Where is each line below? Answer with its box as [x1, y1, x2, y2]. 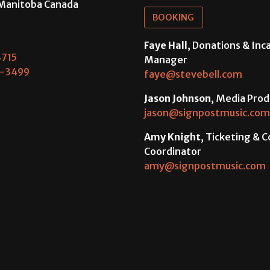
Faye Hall [144, 39, 187, 51]
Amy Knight [144, 130, 201, 143]
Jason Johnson [144, 92, 211, 104]
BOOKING [152, 12, 195, 24]
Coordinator [144, 145, 201, 157]
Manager [144, 53, 187, 66]
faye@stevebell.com [144, 67, 242, 80]
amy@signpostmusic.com [144, 159, 266, 172]
